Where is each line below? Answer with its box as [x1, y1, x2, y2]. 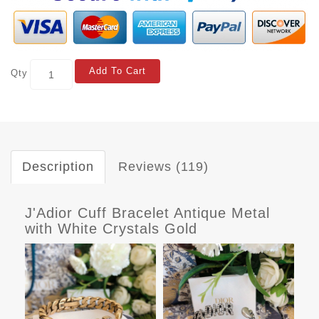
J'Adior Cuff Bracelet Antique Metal [25, 205, 270, 221]
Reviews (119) [118, 159, 209, 174]
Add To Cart [89, 66, 146, 77]
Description [22, 159, 94, 174]
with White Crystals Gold [25, 221, 197, 237]
